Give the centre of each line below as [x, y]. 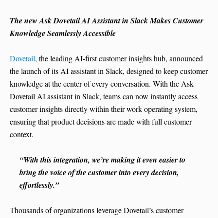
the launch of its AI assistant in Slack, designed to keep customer [109, 71]
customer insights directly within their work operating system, [104, 109]
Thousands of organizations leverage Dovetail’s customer [97, 210]
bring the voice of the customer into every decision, [99, 173]
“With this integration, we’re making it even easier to [102, 160]
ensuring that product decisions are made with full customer [101, 122]
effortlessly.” [39, 185]
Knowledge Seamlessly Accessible [63, 33]
